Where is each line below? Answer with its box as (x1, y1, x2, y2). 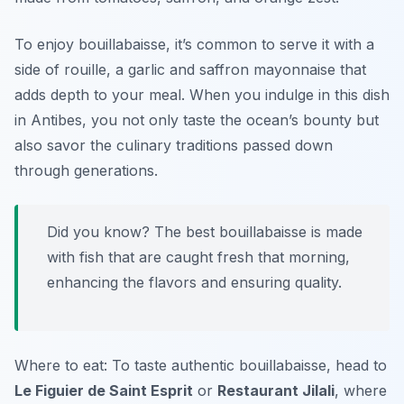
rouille (64, 60, 106, 79)
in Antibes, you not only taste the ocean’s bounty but (14, 111, 379, 130)
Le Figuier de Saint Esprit (14, 381, 193, 400)
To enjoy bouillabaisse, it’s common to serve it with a (14, 35, 374, 54)
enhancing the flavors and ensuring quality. (47, 273, 342, 292)
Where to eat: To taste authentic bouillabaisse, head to (14, 356, 387, 375)
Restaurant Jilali (217, 381, 335, 400)
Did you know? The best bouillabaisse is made (47, 223, 363, 242)
